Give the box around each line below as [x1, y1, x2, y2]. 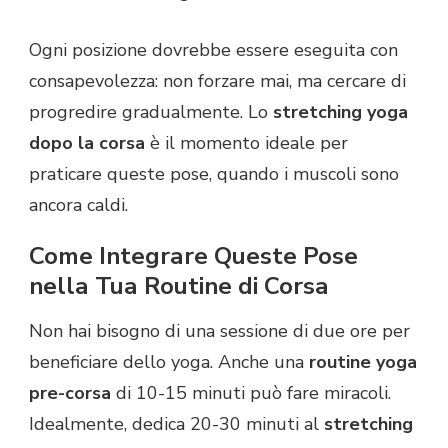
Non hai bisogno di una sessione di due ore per [29, 319, 410, 344]
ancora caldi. [29, 192, 128, 217]
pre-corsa [29, 381, 111, 406]
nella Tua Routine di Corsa [29, 269, 329, 302]
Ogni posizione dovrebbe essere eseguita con [29, 37, 398, 62]
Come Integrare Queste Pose [29, 239, 358, 272]
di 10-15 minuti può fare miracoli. [111, 381, 391, 406]
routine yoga [309, 350, 417, 375]
